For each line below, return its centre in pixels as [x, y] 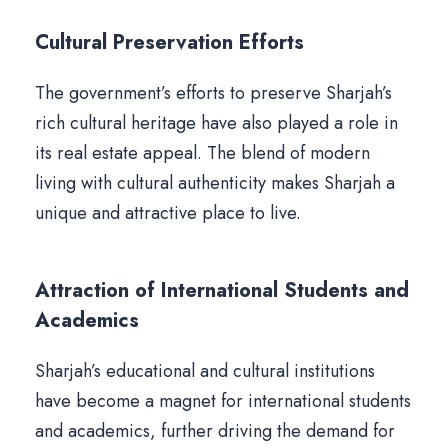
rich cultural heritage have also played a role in [216, 123]
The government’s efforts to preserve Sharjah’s [213, 93]
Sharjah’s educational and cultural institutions [205, 371]
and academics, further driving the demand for [215, 431]
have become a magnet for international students [223, 401]
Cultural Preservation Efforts [169, 43]
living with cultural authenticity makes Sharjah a [215, 183]
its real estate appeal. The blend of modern [202, 153]
